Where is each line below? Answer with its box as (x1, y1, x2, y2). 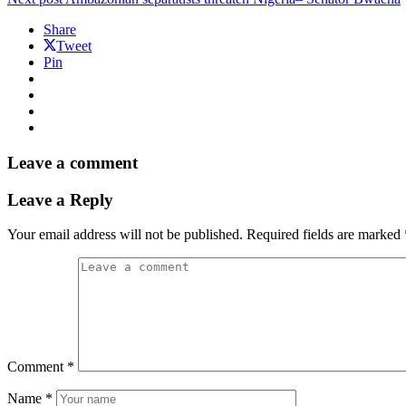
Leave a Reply (7, 189, 113, 209)
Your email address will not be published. (7, 227, 243, 243)
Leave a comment (7, 152, 138, 172)
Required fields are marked (246, 227, 404, 243)
